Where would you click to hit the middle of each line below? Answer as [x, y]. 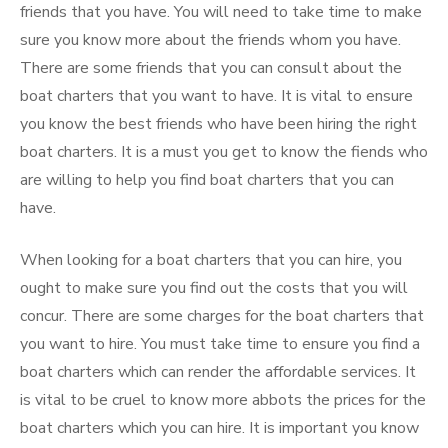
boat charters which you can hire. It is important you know [219, 428]
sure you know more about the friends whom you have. [210, 40]
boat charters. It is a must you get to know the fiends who [224, 152]
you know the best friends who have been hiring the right [218, 124]
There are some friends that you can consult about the [211, 68]
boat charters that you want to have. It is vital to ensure [216, 96]
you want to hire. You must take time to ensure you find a [220, 344]
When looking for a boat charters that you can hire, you [211, 260]
